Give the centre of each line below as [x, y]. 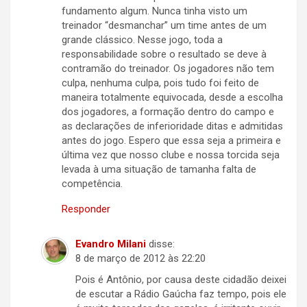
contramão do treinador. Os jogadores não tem [168, 69]
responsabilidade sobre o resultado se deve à [164, 54]
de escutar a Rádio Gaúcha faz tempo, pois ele [181, 294]
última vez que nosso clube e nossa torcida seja [171, 155]
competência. [92, 184]
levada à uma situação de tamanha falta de [159, 170]
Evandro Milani [111, 244]
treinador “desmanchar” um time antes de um [164, 26]
